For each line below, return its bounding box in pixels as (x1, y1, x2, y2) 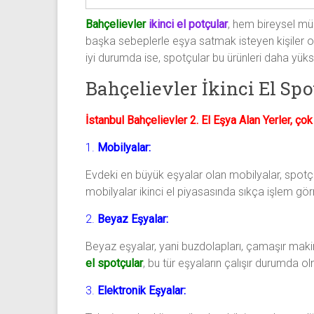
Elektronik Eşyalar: (97, 283, 186, 297)
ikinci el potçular (149, 17, 228, 31)
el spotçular (86, 256, 143, 270)
